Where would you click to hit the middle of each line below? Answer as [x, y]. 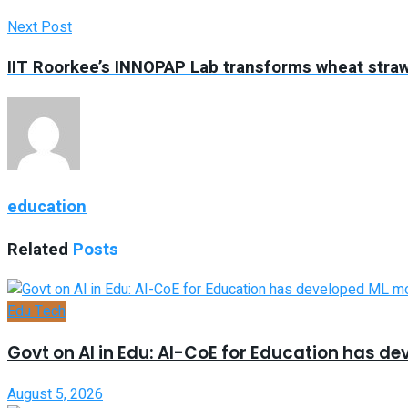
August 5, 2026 [55, 394]
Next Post [40, 27]
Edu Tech [36, 312]
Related [38, 249]
